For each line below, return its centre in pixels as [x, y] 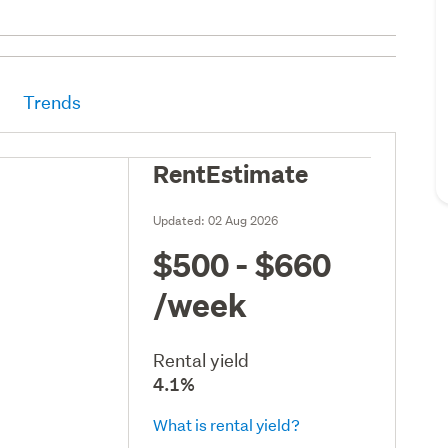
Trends [52, 102]
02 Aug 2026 [243, 220]
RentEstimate [231, 172]
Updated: [181, 220]
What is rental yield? [227, 424]
